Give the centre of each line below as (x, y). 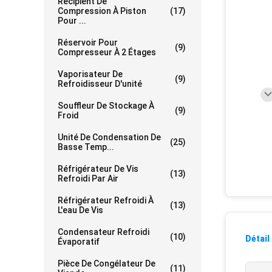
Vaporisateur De (90, 74)
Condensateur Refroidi (104, 232)
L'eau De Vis (80, 210)
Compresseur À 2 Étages (107, 53)
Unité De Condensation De (109, 138)
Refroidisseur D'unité (100, 84)
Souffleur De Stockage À (106, 106)
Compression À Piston (102, 11)
